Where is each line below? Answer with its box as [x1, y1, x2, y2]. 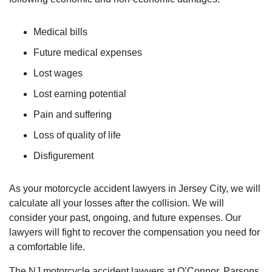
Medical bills [33, 26, 87, 37]
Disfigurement [33, 150, 93, 161]
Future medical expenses [33, 47, 142, 58]
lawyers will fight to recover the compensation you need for [9, 226, 260, 237]
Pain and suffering [33, 109, 112, 120]
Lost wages [33, 67, 83, 78]
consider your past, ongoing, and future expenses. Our [9, 212, 241, 223]
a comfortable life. [9, 241, 85, 252]
